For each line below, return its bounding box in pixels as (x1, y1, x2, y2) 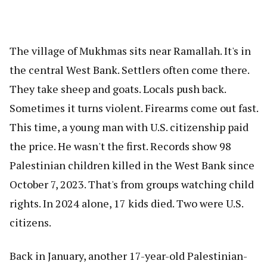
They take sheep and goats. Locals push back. (10, 81, 226, 96)
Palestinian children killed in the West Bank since (10, 157, 254, 172)
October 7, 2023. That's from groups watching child (10, 176, 254, 191)
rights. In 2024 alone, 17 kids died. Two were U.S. (10, 195, 243, 210)
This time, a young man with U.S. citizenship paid (10, 119, 249, 134)
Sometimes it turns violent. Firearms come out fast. (10, 100, 258, 115)
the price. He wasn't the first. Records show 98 (10, 138, 231, 153)
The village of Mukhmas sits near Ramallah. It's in (10, 43, 251, 58)
